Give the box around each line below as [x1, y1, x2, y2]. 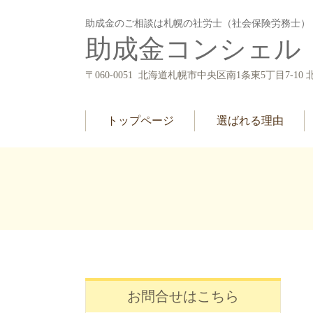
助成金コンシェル [85, 34, 301, 64]
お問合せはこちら [127, 288, 239, 305]
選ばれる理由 [216, 113, 284, 127]
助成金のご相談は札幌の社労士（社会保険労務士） [85, 18, 310, 29]
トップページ [106, 113, 174, 127]
